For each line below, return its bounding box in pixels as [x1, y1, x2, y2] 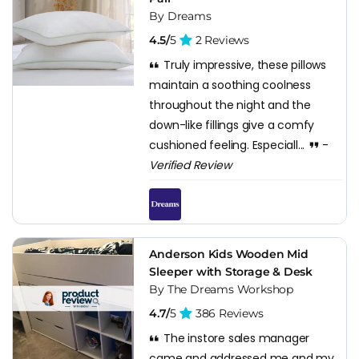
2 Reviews [192, 32, 249, 47]
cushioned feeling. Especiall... [149, 136, 308, 153]
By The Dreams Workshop [149, 281, 293, 296]
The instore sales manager [160, 329, 310, 346]
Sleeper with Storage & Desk [149, 264, 313, 279]
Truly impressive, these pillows [160, 56, 326, 73]
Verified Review [149, 156, 232, 173]
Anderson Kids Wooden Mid [149, 246, 309, 261]
